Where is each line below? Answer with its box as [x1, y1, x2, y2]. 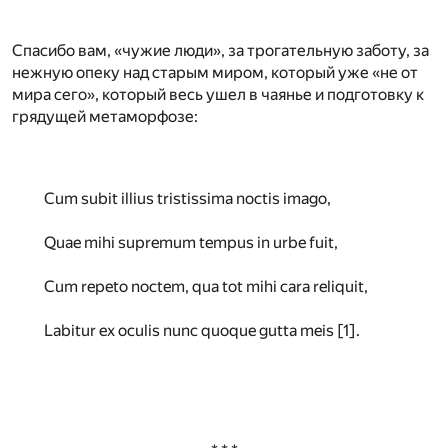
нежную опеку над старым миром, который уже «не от [12, 63, 418, 83]
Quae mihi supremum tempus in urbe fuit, [44, 233, 338, 253]
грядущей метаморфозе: [12, 107, 198, 127]
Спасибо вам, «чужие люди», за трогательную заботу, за [12, 41, 429, 61]
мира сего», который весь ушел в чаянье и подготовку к [12, 85, 424, 105]
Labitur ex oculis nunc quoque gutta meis [44, 321, 337, 341]
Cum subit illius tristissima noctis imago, [44, 189, 331, 209]
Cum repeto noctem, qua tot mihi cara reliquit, [44, 277, 368, 297]
